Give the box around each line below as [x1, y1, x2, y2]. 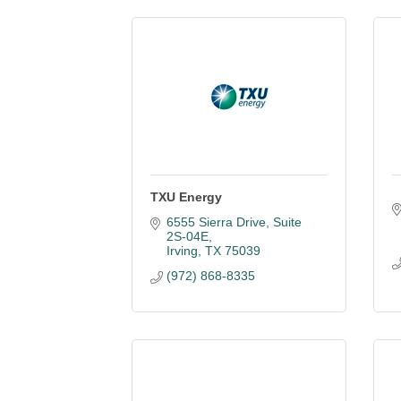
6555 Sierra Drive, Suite [166, 215, 302, 229]
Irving [166, 243, 198, 258]
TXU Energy [150, 190, 222, 204]
